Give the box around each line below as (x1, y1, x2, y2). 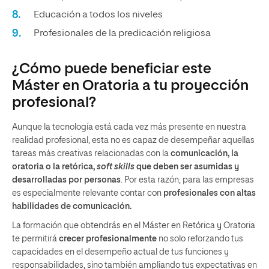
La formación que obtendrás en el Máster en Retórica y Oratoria (12, 222, 255, 230)
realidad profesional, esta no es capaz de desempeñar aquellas (12, 136, 255, 145)
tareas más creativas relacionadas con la (12, 150, 171, 158)
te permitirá (12, 235, 59, 243)
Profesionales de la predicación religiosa (34, 29, 211, 38)
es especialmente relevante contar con (12, 189, 163, 198)
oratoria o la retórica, (12, 163, 97, 171)
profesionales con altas (163, 189, 256, 198)
